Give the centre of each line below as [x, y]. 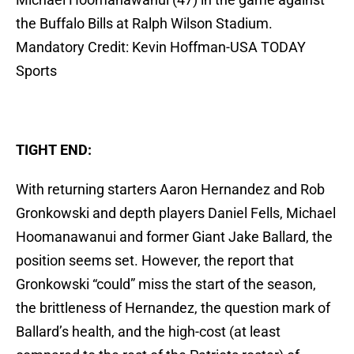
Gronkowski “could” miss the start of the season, [166, 284]
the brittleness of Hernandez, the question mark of [173, 308]
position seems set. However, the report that [155, 261]
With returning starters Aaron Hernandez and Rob [170, 190]
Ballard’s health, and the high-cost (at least [148, 332]
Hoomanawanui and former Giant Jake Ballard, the [174, 237]
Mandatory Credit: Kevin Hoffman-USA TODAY [161, 47]
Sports [36, 71]
